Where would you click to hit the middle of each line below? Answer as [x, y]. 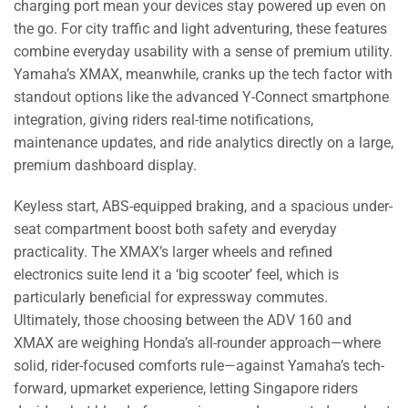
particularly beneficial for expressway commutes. [171, 298]
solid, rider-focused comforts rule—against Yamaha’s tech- [199, 366]
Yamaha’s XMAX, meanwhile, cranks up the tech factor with [203, 74]
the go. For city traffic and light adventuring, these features [200, 28]
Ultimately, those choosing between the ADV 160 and [183, 321]
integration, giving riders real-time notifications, [163, 119]
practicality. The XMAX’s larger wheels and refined [173, 252]
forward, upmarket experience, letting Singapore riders [186, 389]
